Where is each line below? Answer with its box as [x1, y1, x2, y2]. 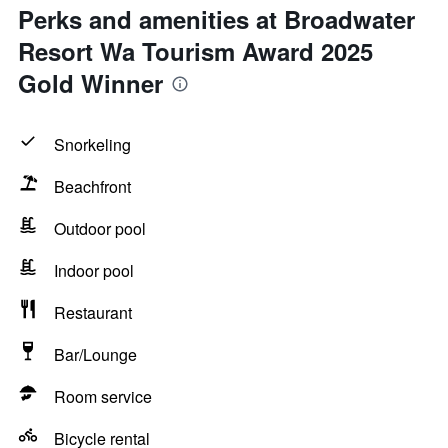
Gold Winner [18, 66, 163, 100]
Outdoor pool [54, 217, 146, 240]
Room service [54, 385, 152, 408]
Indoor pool [54, 259, 134, 282]
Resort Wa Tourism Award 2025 [18, 34, 373, 68]
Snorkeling [54, 133, 131, 156]
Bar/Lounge [54, 343, 137, 366]
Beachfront [54, 175, 131, 198]
